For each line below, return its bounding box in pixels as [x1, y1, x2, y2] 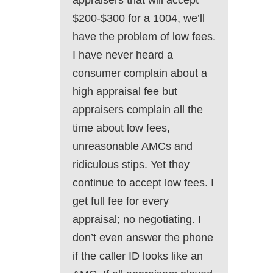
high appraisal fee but [73, 85, 177, 98]
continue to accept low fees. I [73, 177, 214, 190]
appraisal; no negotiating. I [73, 213, 201, 226]
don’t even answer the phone [73, 232, 213, 244]
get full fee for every [73, 195, 169, 208]
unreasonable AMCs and [73, 140, 193, 153]
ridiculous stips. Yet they [73, 158, 190, 171]
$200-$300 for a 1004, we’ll [73, 12, 205, 25]
